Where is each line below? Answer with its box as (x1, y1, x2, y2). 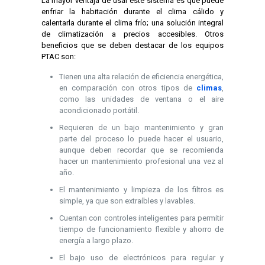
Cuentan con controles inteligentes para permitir (59, 213, 224, 222)
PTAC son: (41, 51, 76, 61)
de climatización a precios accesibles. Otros (41, 29, 224, 38)
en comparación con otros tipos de (59, 83, 197, 92)
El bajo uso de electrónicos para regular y (59, 253, 224, 262)
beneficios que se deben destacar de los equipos (41, 40, 224, 50)
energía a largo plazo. (59, 235, 133, 245)
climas (196, 83, 222, 92)
